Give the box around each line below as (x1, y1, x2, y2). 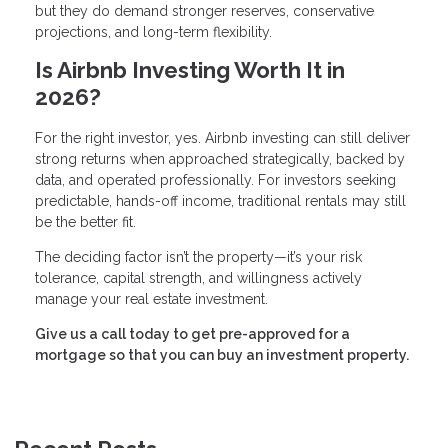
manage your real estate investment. (35, 290, 268, 307)
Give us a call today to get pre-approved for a (35, 325, 350, 342)
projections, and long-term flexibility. (35, 23, 272, 40)
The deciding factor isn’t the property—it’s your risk (35, 248, 362, 265)
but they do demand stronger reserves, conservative (35, 2, 374, 19)
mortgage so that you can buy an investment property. (35, 346, 409, 363)
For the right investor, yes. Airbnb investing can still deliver (35, 129, 410, 146)
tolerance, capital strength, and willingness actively (35, 269, 362, 286)
